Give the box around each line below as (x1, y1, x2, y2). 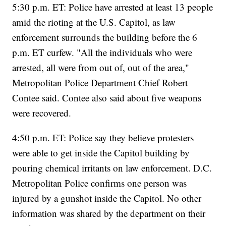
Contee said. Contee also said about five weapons (12, 91, 202, 104)
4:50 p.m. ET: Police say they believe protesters (12, 131, 194, 144)
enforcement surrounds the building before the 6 (12, 30, 198, 43)
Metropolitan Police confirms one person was (12, 176, 187, 189)
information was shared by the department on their (12, 206, 206, 219)
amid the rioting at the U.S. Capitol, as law (12, 15, 176, 28)
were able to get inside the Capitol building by (12, 146, 190, 159)
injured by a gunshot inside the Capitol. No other (12, 191, 202, 204)
